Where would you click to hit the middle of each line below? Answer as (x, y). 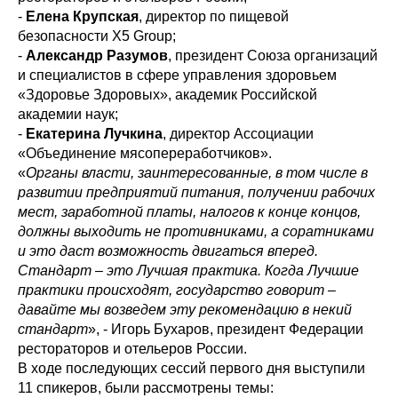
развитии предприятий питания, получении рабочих (196, 193)
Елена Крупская (82, 17)
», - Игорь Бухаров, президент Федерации (226, 330)
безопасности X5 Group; (97, 36)
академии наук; (68, 115)
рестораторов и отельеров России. (132, 349)
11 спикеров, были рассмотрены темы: (146, 388)
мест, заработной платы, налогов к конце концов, (189, 212)
